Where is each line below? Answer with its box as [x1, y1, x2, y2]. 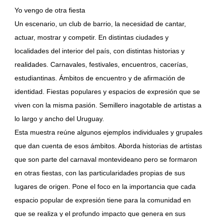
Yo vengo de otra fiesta [15, 6, 85, 14]
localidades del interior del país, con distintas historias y [15, 47, 185, 55]
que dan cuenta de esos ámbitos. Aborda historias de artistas [15, 142, 202, 150]
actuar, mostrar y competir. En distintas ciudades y [15, 33, 169, 41]
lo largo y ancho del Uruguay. [15, 115, 104, 123]
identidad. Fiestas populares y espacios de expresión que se [15, 88, 200, 95]
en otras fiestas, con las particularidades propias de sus [15, 169, 185, 177]
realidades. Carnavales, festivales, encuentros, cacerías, [15, 61, 188, 68]
